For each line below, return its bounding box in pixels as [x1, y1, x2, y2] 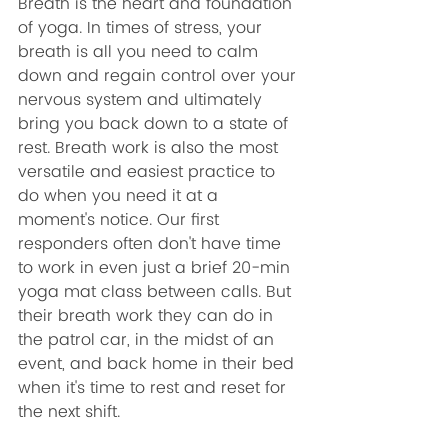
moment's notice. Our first [18, 207, 224, 233]
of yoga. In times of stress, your [18, 15, 267, 41]
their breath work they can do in [18, 303, 278, 329]
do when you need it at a [18, 183, 223, 209]
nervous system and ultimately [18, 87, 267, 113]
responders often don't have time [18, 231, 286, 257]
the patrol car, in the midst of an [18, 327, 279, 353]
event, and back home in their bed [18, 351, 299, 377]
